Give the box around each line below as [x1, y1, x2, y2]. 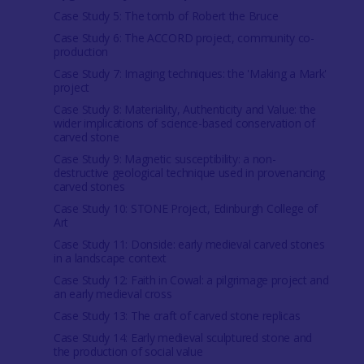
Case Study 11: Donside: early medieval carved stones [53, 236, 325, 252]
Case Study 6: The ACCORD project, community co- [53, 30, 314, 45]
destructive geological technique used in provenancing [53, 165, 326, 180]
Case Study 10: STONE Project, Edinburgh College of [53, 201, 318, 216]
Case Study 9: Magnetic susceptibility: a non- [53, 151, 276, 167]
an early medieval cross [53, 286, 172, 301]
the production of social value [53, 344, 203, 359]
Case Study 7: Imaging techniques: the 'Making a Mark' [53, 66, 327, 81]
